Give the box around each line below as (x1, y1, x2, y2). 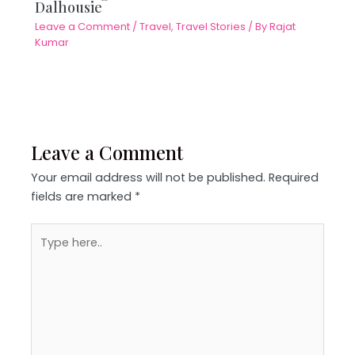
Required (269, 170, 319, 186)
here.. (30, 243, 61, 260)
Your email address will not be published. (31, 170, 266, 186)
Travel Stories (176, 20, 246, 34)
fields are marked (31, 189, 136, 205)
